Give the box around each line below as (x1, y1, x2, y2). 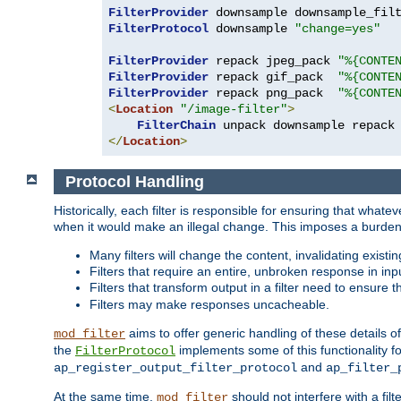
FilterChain (137, 117, 216, 132)
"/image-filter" (180, 101, 287, 116)
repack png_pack (209, 85, 337, 100)
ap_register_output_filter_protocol (54, 361, 297, 376)
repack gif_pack (209, 69, 337, 84)
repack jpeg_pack (209, 53, 337, 68)
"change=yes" (294, 21, 380, 36)
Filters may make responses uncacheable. (90, 297, 329, 312)
